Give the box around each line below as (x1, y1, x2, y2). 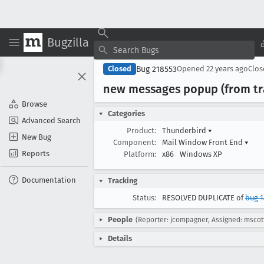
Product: (127, 126, 156, 135)
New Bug (22, 132, 51, 141)
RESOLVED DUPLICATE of (162, 193, 245, 202)
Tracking (108, 176, 137, 185)
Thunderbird (162, 126, 208, 135)
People (108, 215, 133, 224)
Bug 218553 (136, 64, 177, 74)
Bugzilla (47, 35, 89, 49)
